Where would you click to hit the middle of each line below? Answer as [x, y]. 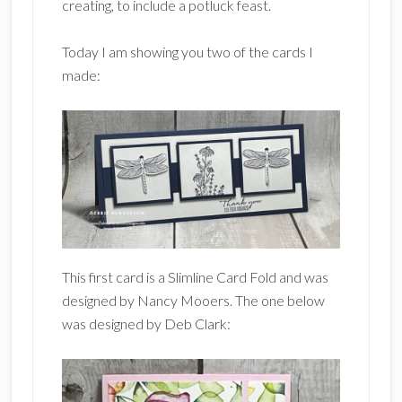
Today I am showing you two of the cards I [187, 52]
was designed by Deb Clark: [146, 323]
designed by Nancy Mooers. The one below [193, 300]
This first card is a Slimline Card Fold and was [195, 277]
